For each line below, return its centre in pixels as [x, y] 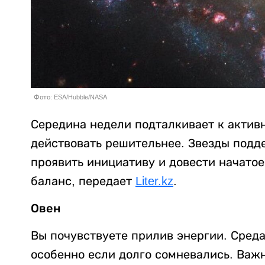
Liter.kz [154, 181]
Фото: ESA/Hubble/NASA [70, 97]
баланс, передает [83, 181]
